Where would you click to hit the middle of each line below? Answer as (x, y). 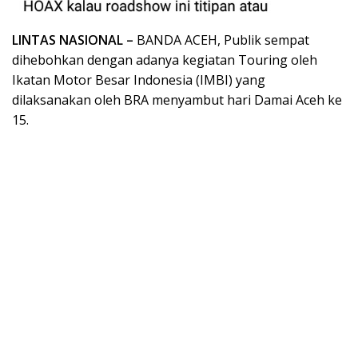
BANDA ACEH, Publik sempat (221, 40)
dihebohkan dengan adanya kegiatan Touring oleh (165, 60)
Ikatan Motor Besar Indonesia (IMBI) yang (139, 80)
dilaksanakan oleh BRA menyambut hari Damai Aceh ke (177, 100)
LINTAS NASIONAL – (73, 40)
